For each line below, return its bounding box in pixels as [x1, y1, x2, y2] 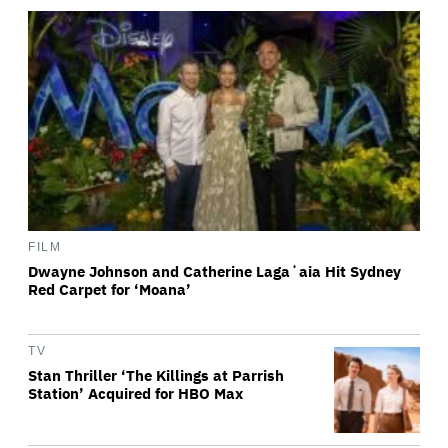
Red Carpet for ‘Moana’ [28, 280, 191, 299]
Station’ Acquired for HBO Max [28, 384, 243, 403]
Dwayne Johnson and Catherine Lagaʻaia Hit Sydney [28, 262, 401, 281]
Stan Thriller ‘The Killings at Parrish [28, 366, 284, 385]
